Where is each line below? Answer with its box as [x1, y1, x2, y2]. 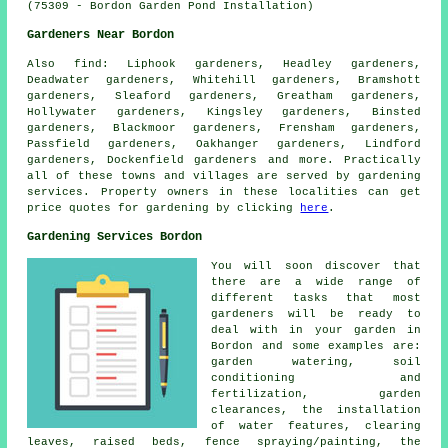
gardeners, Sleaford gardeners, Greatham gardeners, [27, 89, 421, 102]
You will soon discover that [211, 259, 421, 272]
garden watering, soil [211, 355, 421, 368]
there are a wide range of [211, 275, 421, 288]
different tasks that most [211, 291, 421, 304]
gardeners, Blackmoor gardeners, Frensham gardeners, [27, 121, 421, 134]
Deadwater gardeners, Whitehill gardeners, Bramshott [27, 73, 421, 86]
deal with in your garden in [211, 323, 421, 336]
